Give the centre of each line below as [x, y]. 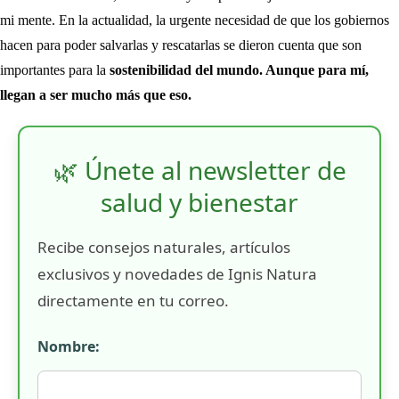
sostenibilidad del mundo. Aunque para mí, [239, 69]
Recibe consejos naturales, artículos [164, 247]
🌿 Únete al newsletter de [199, 170]
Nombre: [69, 346]
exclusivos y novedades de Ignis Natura [177, 273]
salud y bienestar [199, 202]
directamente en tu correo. [133, 300]
